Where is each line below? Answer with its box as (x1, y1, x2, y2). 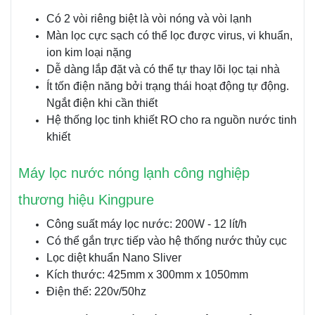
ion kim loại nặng (46, 46, 131, 58)
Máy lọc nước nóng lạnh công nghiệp (18, 165, 250, 181)
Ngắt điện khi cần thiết (46, 96, 157, 109)
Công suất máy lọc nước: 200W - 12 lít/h (46, 217, 247, 230)
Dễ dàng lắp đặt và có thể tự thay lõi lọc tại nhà (46, 63, 280, 75)
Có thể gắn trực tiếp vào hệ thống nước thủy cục (46, 234, 287, 247)
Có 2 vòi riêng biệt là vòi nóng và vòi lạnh (46, 12, 252, 25)
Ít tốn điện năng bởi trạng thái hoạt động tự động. (46, 79, 289, 92)
